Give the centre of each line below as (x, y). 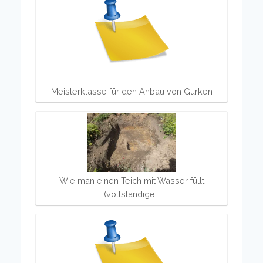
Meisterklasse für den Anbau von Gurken (131, 91)
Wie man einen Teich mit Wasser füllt (131, 181)
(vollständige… (131, 194)
